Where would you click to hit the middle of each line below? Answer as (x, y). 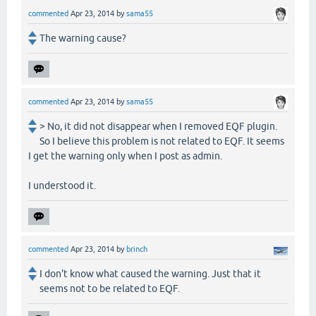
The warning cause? (83, 38)
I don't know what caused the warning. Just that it (150, 274)
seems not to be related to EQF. (110, 289)
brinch (137, 249)
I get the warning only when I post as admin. (125, 156)
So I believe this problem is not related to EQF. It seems (162, 141)
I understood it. (62, 186)
